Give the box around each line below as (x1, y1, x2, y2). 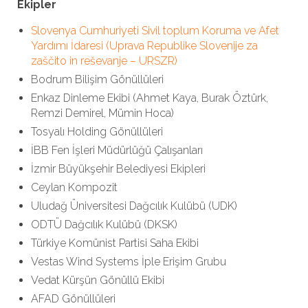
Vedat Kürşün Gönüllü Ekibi (31, 274, 164, 287)
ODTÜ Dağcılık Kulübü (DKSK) (31, 218, 177, 231)
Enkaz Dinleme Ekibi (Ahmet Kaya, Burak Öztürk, (31, 91, 268, 104)
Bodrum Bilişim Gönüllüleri (31, 73, 164, 86)
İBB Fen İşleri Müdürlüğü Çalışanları (31, 144, 203, 157)
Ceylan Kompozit (31, 181, 118, 194)
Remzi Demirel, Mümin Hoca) (31, 107, 174, 120)
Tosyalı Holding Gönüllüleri (31, 125, 163, 138)
